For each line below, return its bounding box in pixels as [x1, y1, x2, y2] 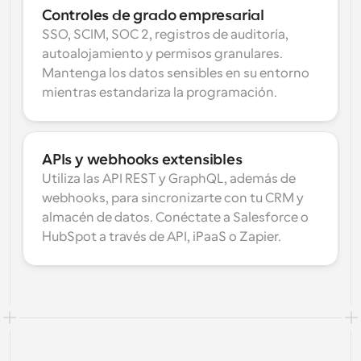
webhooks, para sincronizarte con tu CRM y [42, 191, 304, 205]
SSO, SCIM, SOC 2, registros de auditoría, [42, 27, 288, 42]
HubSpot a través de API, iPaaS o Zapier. [42, 230, 281, 244]
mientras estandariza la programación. [42, 85, 277, 100]
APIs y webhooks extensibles [42, 151, 243, 168]
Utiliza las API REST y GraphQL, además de [42, 172, 296, 186]
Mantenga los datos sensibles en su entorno [42, 66, 309, 81]
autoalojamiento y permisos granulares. [42, 47, 283, 61]
